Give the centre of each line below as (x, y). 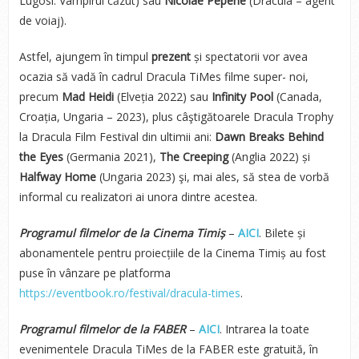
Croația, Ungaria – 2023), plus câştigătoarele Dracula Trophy (176, 117)
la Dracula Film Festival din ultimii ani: (117, 137)
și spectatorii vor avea (249, 56)
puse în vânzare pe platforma (95, 273)
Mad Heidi (87, 97)
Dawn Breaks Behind (269, 137)
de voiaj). (44, 20)
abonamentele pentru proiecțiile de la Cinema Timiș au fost (172, 253)
